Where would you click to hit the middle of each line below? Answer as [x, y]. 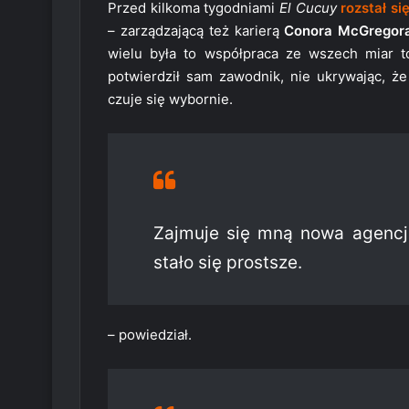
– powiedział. [150, 335]
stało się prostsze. [228, 263]
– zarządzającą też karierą [196, 31]
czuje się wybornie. [170, 100]
